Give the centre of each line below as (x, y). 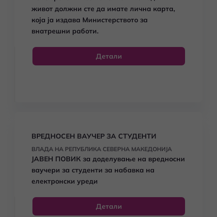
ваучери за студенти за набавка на (93, 170)
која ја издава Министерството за (90, 20)
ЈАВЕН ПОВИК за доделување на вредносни (108, 159)
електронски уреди (65, 181)
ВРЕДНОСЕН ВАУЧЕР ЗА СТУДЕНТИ (94, 136)
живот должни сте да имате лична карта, (103, 9)
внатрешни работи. (65, 31)
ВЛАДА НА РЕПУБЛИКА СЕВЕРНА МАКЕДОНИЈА (102, 149)
